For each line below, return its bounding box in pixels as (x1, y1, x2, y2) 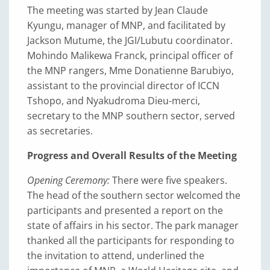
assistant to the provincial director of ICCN (27, 79, 219, 93)
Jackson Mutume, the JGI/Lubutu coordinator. (27, 34, 233, 48)
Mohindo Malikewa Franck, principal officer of (27, 49, 233, 63)
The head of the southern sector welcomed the (27, 189, 240, 202)
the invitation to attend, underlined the (27, 249, 204, 263)
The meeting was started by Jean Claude (27, 4, 208, 17)
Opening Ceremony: (27, 174, 110, 187)
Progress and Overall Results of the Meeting (27, 149, 237, 163)
